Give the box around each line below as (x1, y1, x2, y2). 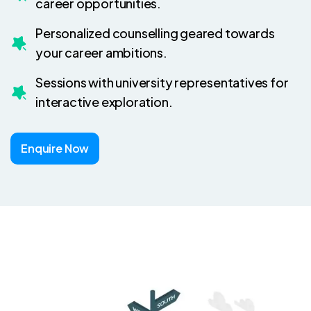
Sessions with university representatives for (35, 74, 289, 90)
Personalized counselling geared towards (35, 25, 275, 41)
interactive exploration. (35, 94, 173, 110)
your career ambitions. (35, 44, 167, 60)
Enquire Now (21, 141, 90, 155)
